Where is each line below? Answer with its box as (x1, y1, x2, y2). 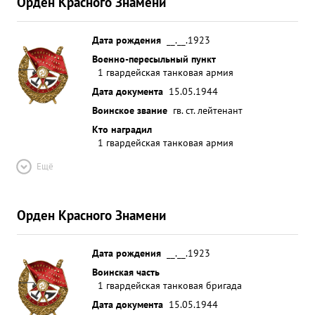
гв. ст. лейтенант (173, 103, 243, 117)
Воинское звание (92, 103, 167, 117)
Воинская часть (92, 265, 160, 278)
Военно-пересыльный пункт (92, 52, 216, 65)
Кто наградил (92, 122, 152, 136)
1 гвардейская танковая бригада (98, 278, 242, 292)
